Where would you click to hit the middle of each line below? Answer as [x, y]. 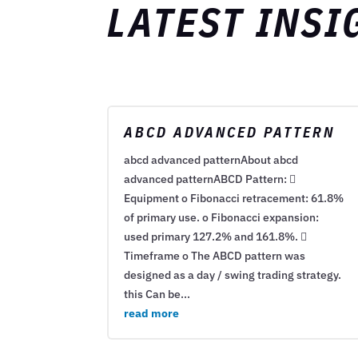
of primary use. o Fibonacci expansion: [222, 218]
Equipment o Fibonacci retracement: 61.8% [234, 199]
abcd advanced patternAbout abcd [211, 160]
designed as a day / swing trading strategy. [233, 275]
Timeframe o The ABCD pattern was [215, 256]
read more [152, 314]
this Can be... [157, 294]
